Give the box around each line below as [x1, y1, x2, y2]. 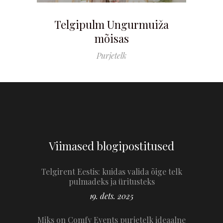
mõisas [94, 31, 129, 46]
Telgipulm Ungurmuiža [54, 17, 169, 32]
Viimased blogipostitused [49, 138, 174, 154]
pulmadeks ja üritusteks [68, 176, 155, 187]
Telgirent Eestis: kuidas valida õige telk [41, 166, 182, 177]
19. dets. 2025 [90, 191, 133, 202]
